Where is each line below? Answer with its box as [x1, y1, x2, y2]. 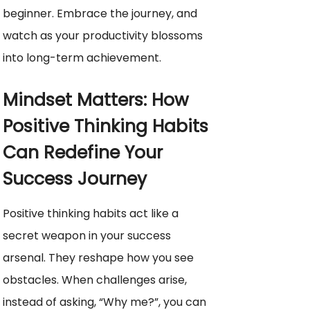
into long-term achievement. [3, 49, 161, 66]
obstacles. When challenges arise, [3, 271, 187, 288]
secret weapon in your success [3, 227, 171, 244]
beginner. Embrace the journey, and [3, 5, 197, 21]
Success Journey [3, 166, 147, 191]
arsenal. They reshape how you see [3, 249, 194, 266]
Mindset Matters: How [3, 87, 189, 112]
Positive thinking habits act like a [3, 205, 179, 221]
